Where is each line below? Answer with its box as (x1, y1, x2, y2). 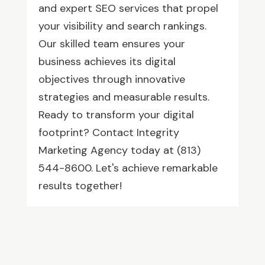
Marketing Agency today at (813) (38, 143, 201, 157)
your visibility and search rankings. (38, 18, 206, 33)
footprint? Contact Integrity (38, 125, 179, 140)
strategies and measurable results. (38, 89, 209, 104)
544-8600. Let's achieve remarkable (38, 160, 218, 175)
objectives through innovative (38, 72, 185, 86)
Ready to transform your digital (38, 107, 194, 122)
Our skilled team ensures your (38, 36, 185, 51)
